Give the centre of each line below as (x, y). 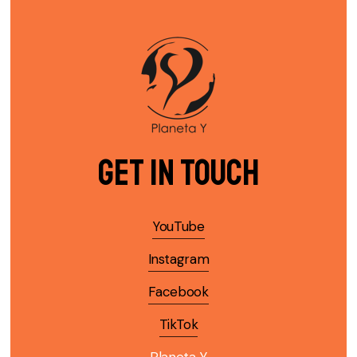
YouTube (178, 226)
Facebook (178, 291)
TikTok (178, 324)
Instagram (178, 259)
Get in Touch (178, 173)
